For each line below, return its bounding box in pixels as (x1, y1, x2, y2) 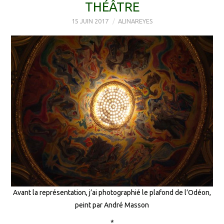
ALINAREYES (117, 17, 153, 25)
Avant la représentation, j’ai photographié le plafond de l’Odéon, (13, 188, 211, 197)
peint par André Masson (75, 201, 149, 209)
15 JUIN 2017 (71, 17, 108, 25)
